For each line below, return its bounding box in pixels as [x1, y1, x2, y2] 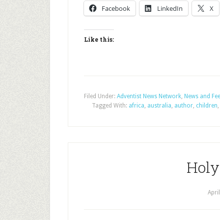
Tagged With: [92, 102, 129, 109]
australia [147, 102, 171, 109]
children [196, 102, 218, 109]
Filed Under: [84, 93, 117, 100]
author [174, 102, 193, 109]
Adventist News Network [117, 93, 181, 100]
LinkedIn [157, 4, 183, 13]
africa [129, 102, 144, 109]
